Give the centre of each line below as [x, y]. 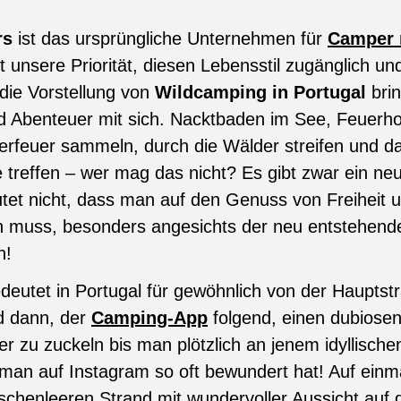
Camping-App [149, 318]
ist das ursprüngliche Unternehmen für [170, 38]
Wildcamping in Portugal [260, 92]
